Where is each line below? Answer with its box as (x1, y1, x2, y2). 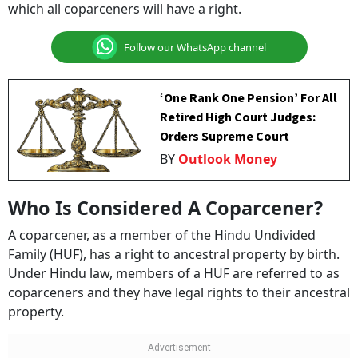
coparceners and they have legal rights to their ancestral (8, 284, 350, 301)
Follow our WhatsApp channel (124, 39, 266, 54)
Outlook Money (178, 150, 278, 168)
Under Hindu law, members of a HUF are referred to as (8, 265, 340, 282)
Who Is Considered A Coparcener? (8, 195, 323, 221)
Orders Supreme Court (160, 128, 290, 145)
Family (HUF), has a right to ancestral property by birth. (8, 245, 340, 263)
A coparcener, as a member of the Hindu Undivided (8, 226, 316, 244)
